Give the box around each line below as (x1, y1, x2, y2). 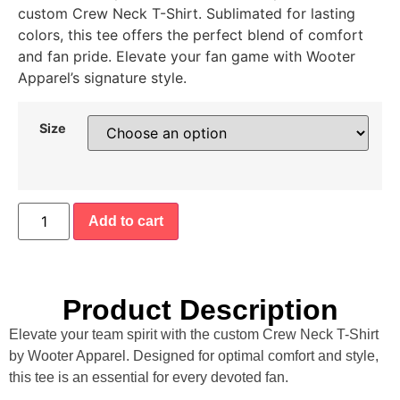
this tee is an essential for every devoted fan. (9, 370, 288, 386)
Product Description (62, 294, 338, 327)
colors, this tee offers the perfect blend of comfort (18, 26, 363, 45)
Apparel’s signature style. (18, 69, 187, 87)
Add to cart (88, 213, 164, 229)
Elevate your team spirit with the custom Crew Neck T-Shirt (9, 327, 379, 343)
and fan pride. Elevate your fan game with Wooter (18, 47, 355, 66)
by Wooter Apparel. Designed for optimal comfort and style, (9, 348, 379, 364)
